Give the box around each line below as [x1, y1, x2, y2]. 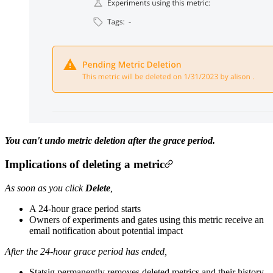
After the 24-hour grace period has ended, [5, 246, 167, 257]
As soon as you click [5, 182, 85, 193]
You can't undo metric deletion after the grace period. [5, 135, 215, 146]
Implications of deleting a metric [5, 157, 165, 171]
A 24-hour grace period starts [29, 203, 141, 214]
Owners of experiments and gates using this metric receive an [29, 214, 264, 225]
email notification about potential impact [29, 225, 183, 236]
